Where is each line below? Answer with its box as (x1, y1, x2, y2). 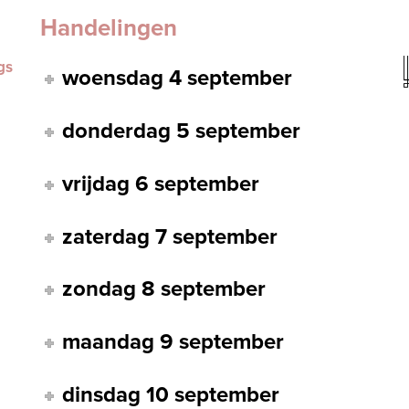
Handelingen (40, 14, 177, 43)
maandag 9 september (62, 328, 285, 355)
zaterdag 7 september (62, 223, 278, 250)
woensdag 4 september (62, 65, 293, 92)
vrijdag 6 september (62, 170, 260, 197)
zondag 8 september (62, 276, 267, 303)
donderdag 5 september (62, 118, 301, 145)
